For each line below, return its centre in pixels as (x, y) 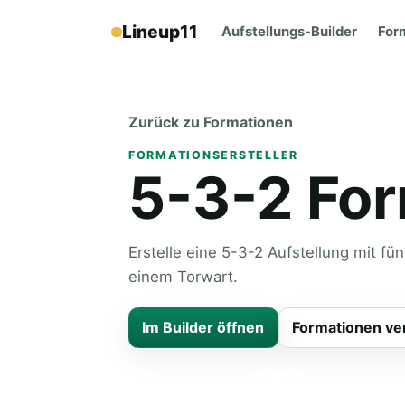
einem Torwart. (183, 277)
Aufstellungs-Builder (290, 32)
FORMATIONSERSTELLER (214, 155)
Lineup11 (160, 32)
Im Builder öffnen (203, 328)
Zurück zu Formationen (211, 122)
